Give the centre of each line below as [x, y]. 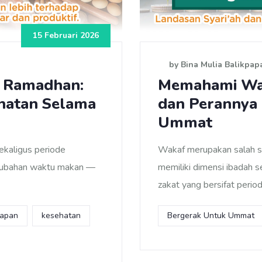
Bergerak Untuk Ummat [211, 215]
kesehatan [61, 215]
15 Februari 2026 [66, 35]
